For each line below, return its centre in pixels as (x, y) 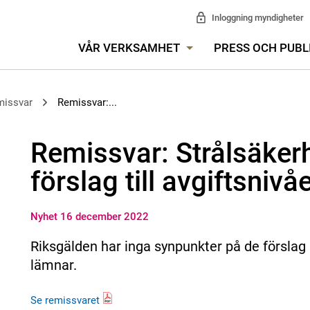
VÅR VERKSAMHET (130, 48)
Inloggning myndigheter (257, 17)
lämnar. (54, 265)
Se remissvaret (65, 300)
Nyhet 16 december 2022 (90, 217)
